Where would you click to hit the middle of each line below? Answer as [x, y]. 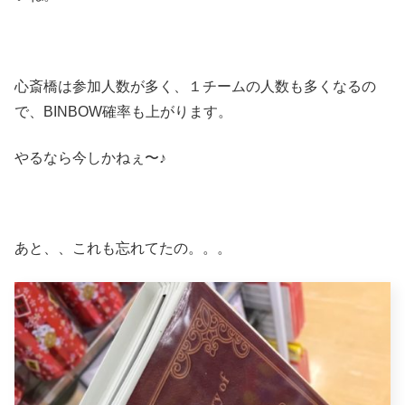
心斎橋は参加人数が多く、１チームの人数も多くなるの [195, 87]
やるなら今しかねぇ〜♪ [90, 157]
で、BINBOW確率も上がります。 [123, 112]
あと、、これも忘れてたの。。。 [123, 249]
